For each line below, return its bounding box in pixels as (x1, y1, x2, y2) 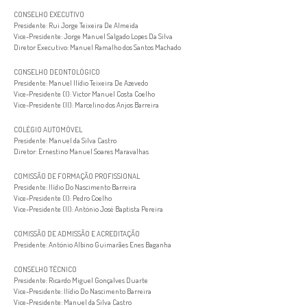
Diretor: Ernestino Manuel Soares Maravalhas (14, 146, 149, 157)
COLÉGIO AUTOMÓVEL (14, 124, 82, 135)
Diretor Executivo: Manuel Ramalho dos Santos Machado (14, 42, 181, 53)
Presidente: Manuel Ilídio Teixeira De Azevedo (14, 77, 148, 88)
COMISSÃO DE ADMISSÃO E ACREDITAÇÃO (14, 228, 140, 239)
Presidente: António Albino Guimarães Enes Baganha (14, 239, 171, 250)
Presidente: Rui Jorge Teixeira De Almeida (14, 20, 138, 31)
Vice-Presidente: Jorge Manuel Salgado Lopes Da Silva (14, 31, 173, 42)
